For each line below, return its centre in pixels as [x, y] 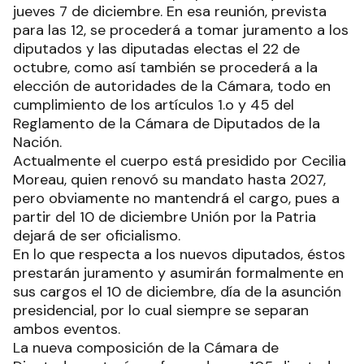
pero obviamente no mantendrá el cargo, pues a [176, 199]
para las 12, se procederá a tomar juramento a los [181, 30]
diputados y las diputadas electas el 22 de [156, 49]
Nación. [37, 143]
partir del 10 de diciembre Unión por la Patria [165, 217]
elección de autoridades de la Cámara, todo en [172, 87]
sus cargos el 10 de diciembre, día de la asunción [177, 292]
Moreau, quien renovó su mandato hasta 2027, [169, 180]
